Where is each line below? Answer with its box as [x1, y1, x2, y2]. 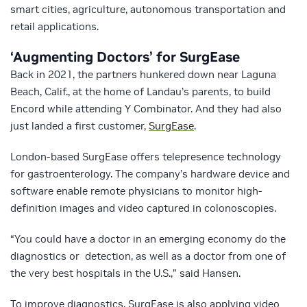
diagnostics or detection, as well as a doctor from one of [10, 249, 286, 263]
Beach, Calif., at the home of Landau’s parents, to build [10, 85, 271, 99]
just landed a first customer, [10, 119, 149, 133]
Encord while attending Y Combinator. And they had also [10, 102, 282, 116]
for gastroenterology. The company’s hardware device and [10, 167, 290, 181]
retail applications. [10, 20, 99, 34]
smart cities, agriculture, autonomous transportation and [10, 3, 286, 16]
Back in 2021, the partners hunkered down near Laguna [10, 68, 276, 82]
